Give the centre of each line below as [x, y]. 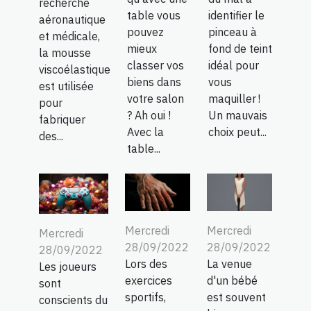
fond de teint [240, 49]
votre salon [155, 99]
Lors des [146, 264]
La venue [229, 264]
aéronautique [72, 20]
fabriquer [62, 120]
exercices [149, 281]
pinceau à [232, 32]
